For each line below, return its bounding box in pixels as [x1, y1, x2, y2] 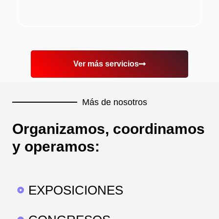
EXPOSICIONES [28, 182, 123, 197]
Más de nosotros [82, 97, 147, 107]
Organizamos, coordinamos [12, 120, 205, 137]
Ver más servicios [73, 59, 139, 68]
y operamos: [12, 138, 100, 154]
